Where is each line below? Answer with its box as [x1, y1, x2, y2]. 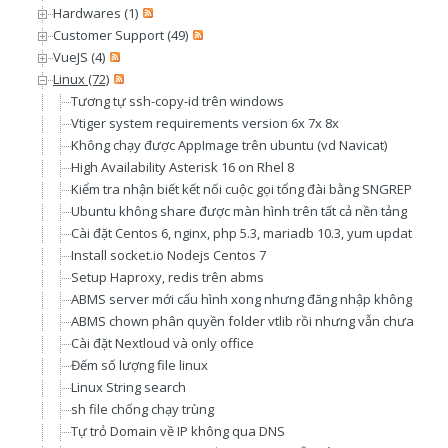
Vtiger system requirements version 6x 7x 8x [71, 114, 339, 132]
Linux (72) [53, 70, 109, 88]
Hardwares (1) [53, 4, 138, 22]
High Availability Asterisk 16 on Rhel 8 [71, 158, 294, 176]
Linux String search [71, 378, 186, 396]
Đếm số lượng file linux [71, 356, 208, 374]
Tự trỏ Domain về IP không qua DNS [71, 422, 285, 440]
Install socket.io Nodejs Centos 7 [71, 246, 266, 264]
